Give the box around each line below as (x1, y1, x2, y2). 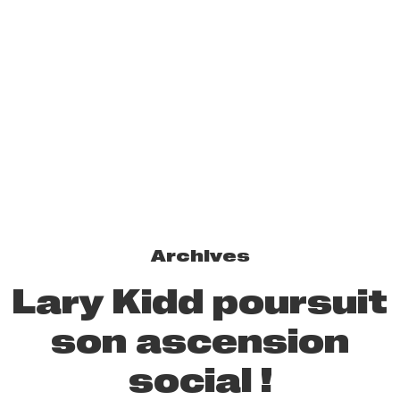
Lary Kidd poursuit (12, 279, 387, 324)
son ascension (51, 318, 349, 363)
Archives (150, 244, 250, 267)
